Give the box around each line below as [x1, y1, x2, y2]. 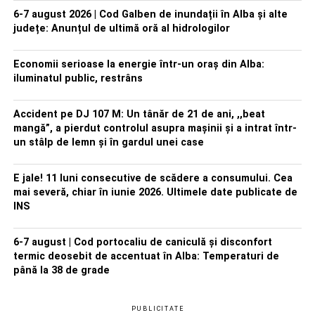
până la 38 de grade [13, 264, 110, 276]
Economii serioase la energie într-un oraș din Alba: [13, 58, 264, 70]
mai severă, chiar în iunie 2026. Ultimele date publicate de [13, 186, 297, 198]
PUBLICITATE [131, 305, 184, 312]
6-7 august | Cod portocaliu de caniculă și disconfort [13, 236, 272, 248]
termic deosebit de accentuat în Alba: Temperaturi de [13, 250, 279, 262]
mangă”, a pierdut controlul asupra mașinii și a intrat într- [13, 122, 297, 134]
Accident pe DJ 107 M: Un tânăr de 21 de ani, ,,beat [13, 108, 265, 120]
